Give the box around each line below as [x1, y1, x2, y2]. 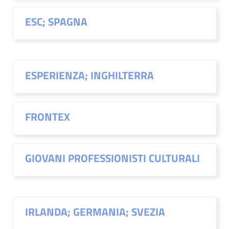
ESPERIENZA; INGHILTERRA [25, 67, 154, 83]
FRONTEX [25, 108, 70, 125]
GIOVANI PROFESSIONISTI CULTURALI [25, 150, 200, 166]
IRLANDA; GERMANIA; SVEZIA [25, 203, 165, 220]
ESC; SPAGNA [25, 13, 87, 30]
